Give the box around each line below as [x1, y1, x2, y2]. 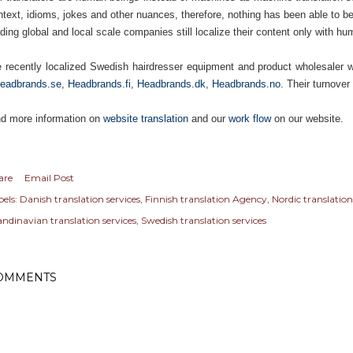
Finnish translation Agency [145, 193, 267, 205]
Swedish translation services [141, 214, 266, 226]
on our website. [271, 113, 344, 124]
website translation [103, 113, 188, 124]
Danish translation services [20, 193, 140, 205]
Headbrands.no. [212, 78, 287, 90]
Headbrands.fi [68, 78, 131, 90]
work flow [229, 113, 271, 124]
